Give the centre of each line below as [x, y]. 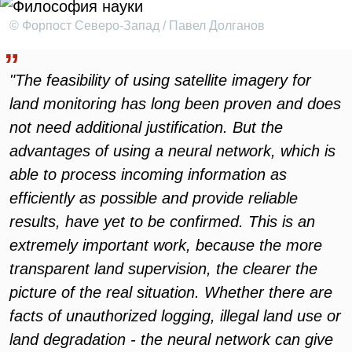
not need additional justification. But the [146, 127]
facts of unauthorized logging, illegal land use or [175, 316]
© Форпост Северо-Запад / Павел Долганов [137, 26]
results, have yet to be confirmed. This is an [162, 222]
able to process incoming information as [148, 174]
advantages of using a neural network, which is [172, 151]
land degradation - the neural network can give [171, 339]
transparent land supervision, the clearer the [163, 269]
